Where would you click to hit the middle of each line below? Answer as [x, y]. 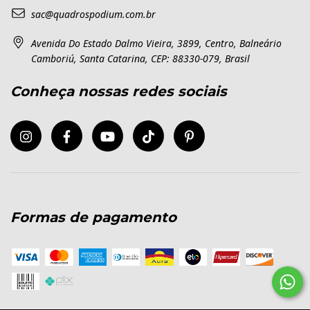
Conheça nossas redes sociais [119, 91]
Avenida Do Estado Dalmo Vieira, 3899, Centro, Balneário [156, 43]
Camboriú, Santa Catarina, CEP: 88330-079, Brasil [140, 58]
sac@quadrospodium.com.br [93, 14]
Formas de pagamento [93, 218]
